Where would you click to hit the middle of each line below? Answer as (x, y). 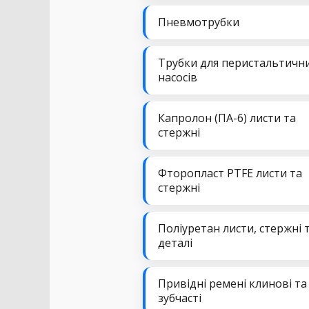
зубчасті (180, 298)
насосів (178, 77)
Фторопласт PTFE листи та (230, 173)
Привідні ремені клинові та (232, 283)
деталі (175, 243)
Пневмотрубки (199, 22)
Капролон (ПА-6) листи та (227, 118)
